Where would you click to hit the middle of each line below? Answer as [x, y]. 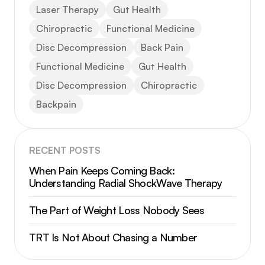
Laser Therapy [67, 10]
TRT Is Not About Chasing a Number [113, 237]
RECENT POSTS [65, 151]
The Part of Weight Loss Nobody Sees [117, 210]
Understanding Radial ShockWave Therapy [126, 183]
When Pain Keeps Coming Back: [102, 171]
